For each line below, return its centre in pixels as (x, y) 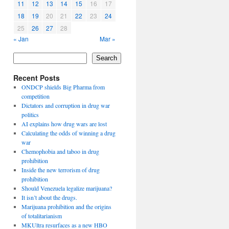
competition (35, 96)
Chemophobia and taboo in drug (60, 151)
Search (107, 58)
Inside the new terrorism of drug (60, 169)
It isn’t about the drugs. (49, 197)
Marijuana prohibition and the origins (66, 206)
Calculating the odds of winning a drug (68, 133)
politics (30, 114)
